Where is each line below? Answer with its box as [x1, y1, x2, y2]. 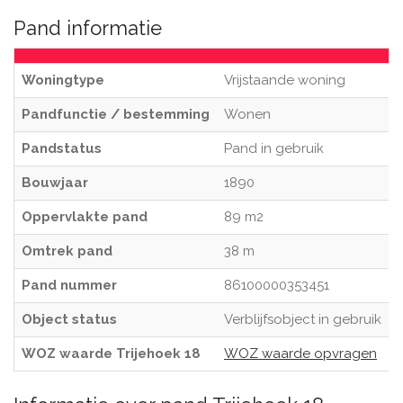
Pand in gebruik [224, 140, 324, 157]
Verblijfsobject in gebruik [224, 311, 381, 327]
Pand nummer [22, 277, 117, 293]
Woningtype [22, 72, 104, 88]
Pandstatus [22, 140, 102, 157]
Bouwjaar [22, 175, 88, 191]
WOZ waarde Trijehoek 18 [22, 345, 201, 362]
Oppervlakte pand [22, 209, 148, 225]
